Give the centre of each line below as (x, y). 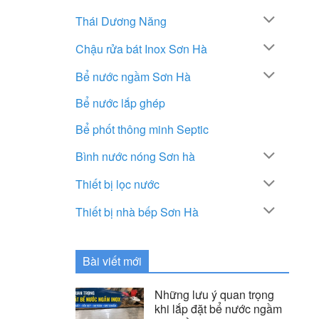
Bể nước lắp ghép (120, 103)
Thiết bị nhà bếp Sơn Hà (137, 211)
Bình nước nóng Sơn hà (135, 157)
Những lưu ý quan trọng (214, 294)
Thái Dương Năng (121, 21)
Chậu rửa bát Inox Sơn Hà (141, 48)
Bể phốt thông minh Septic (142, 130)
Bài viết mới (112, 261)
